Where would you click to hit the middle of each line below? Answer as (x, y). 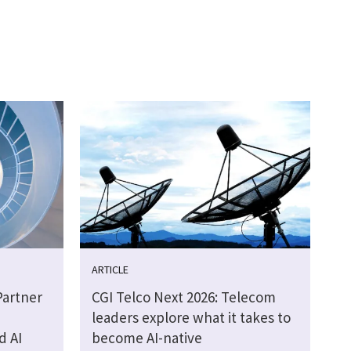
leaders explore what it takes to (191, 317)
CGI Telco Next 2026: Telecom (183, 297)
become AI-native (147, 337)
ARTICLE (110, 269)
